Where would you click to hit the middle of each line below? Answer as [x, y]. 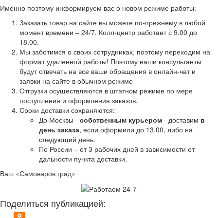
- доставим [181, 119]
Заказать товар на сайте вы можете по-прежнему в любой [112, 22]
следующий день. [67, 139]
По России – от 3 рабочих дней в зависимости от [117, 149]
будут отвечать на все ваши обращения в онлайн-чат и [108, 71]
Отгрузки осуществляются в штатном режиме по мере [106, 90]
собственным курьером [121, 119]
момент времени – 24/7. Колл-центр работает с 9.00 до [108, 32]
